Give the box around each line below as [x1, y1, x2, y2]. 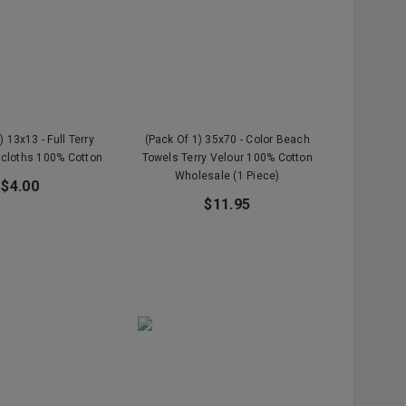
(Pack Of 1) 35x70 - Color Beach [144, 132, 310, 146]
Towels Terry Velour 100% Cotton [141, 150, 313, 164]
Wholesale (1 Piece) [174, 169, 280, 182]
